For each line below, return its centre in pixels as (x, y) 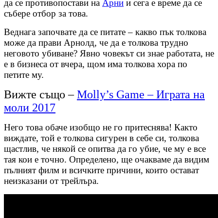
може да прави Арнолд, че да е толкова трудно (96, 43)
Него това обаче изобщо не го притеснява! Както (101, 127)
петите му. (24, 75)
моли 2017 (30, 108)
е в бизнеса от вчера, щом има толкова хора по (96, 64)
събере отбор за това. (46, 14)
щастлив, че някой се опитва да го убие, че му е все (105, 149)
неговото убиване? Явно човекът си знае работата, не (109, 54)
